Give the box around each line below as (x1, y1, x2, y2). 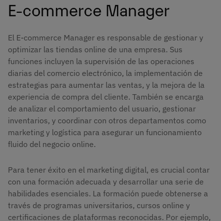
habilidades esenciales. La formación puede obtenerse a (8, 188, 208, 198)
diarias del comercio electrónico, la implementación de (8, 68, 203, 78)
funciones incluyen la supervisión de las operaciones (8, 56, 194, 66)
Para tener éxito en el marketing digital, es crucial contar (8, 164, 210, 175)
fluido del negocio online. (8, 139, 96, 149)
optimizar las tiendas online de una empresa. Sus (8, 44, 183, 54)
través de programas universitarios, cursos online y (8, 200, 190, 210)
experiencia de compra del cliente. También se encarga (8, 91, 204, 102)
